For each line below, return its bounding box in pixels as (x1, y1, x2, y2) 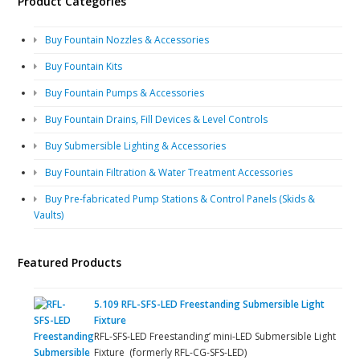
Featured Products (18, 254, 122, 270)
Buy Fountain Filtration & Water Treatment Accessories (45, 165, 293, 179)
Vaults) (34, 207, 64, 222)
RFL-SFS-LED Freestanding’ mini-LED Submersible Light (94, 329, 337, 343)
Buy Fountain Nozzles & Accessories (45, 32, 210, 47)
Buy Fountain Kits (45, 59, 123, 73)
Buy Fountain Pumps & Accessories (45, 85, 205, 100)
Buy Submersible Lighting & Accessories (45, 138, 227, 153)
